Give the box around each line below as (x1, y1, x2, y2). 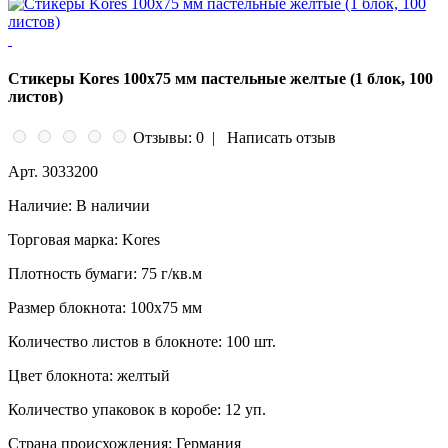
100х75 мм (126, 299, 202, 317)
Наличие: (8, 197, 72, 215)
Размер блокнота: (8, 299, 126, 317)
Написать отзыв (227, 129, 336, 147)
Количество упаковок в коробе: (8, 401, 221, 419)
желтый (113, 367, 170, 385)
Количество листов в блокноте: (8, 333, 222, 351)
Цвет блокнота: (8, 367, 113, 385)
